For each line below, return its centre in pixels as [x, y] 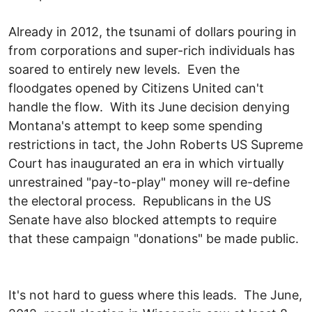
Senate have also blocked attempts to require [142, 219]
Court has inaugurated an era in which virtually [146, 163]
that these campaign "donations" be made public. [154, 238]
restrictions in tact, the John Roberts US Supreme [156, 144]
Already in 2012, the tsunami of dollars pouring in [153, 31]
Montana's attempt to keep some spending [135, 125]
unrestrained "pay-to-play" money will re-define [149, 182]
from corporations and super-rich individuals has [151, 50]
